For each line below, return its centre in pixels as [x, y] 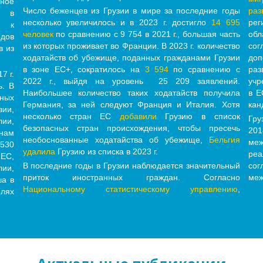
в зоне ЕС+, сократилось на [84, 70]
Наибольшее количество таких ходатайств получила [131, 93]
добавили [138, 117]
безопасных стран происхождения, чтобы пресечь [131, 128]
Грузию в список [198, 117]
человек [38, 34]
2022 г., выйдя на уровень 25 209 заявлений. [131, 81]
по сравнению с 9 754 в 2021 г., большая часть [146, 34]
